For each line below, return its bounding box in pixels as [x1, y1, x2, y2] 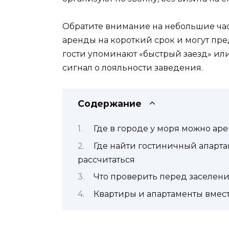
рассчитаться [78, 154, 135, 165]
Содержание [78, 98, 142, 109]
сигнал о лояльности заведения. [62, 62, 203, 73]
